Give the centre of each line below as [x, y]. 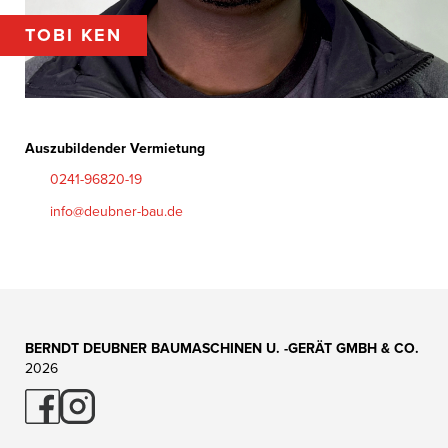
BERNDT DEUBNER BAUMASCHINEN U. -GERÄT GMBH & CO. [222, 348]
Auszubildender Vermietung [115, 148]
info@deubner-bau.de [116, 211]
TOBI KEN [73, 34]
